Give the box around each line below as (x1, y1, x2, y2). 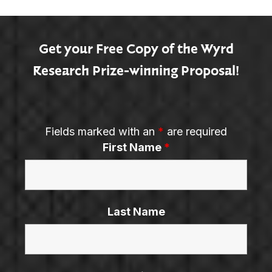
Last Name (107, 205, 165, 218)
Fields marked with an (45, 125, 158, 138)
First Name (102, 141, 164, 154)
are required (164, 125, 227, 138)
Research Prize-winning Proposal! (33, 62, 239, 78)
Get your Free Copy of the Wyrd (38, 40, 234, 56)
